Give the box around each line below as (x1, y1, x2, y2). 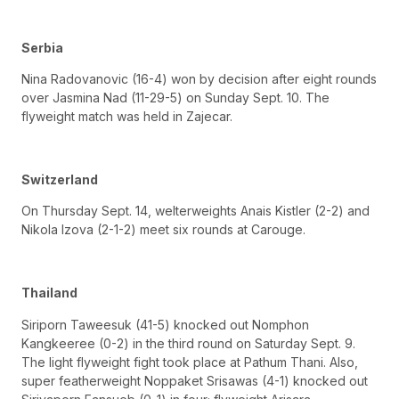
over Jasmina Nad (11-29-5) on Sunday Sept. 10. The (21, 90, 330, 106)
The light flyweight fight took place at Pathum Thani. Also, (21, 354, 358, 370)
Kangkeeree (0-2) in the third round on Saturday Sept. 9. (21, 335, 355, 351)
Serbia (21, 39, 63, 55)
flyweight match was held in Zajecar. (21, 109, 232, 125)
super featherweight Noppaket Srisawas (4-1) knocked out (21, 372, 368, 388)
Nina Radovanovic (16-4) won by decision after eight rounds (21, 71, 377, 87)
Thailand (21, 285, 77, 301)
